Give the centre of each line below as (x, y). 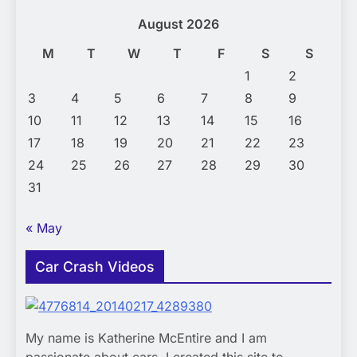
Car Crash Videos (95, 267)
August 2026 (178, 24)
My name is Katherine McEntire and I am (146, 338)
